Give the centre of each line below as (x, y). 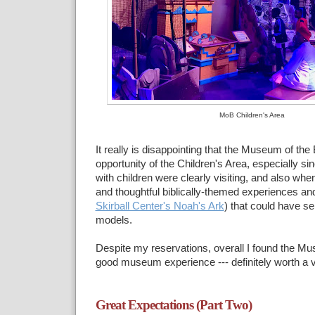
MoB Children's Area (252, 115)
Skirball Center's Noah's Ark (160, 206)
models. (114, 220)
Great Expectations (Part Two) (173, 305)
